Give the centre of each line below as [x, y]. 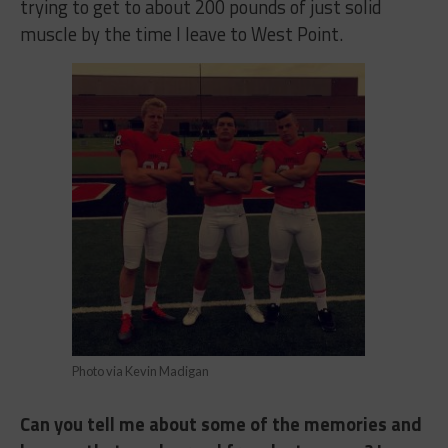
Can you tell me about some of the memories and [220, 423]
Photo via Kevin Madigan [141, 370]
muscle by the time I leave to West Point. [181, 33]
